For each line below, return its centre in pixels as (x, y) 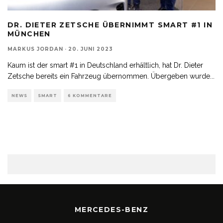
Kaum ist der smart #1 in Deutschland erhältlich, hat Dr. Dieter (105, 65)
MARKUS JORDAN (35, 49)
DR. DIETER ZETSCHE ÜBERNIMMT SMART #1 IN (110, 25)
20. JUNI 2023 (91, 49)
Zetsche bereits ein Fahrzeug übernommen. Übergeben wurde (109, 76)
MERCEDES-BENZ (111, 209)
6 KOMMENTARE (90, 95)
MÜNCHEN (29, 34)
